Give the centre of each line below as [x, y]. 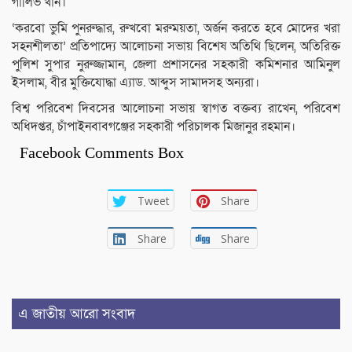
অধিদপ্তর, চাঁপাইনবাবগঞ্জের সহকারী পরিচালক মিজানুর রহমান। [154, 126]
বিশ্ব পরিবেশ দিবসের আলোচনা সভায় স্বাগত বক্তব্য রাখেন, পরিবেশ [176, 108]
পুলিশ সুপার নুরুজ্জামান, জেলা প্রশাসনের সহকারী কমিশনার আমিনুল [176, 64]
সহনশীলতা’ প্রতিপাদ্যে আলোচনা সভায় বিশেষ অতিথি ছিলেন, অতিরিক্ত [176, 46]
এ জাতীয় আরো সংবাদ [77, 313]
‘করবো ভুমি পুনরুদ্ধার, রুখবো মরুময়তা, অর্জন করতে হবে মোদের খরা [176, 28]
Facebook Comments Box [102, 152]
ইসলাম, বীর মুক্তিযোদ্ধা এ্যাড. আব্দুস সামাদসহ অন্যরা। [136, 82]
